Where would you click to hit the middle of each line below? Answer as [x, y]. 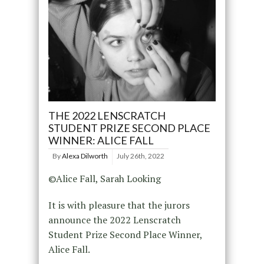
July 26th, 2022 [140, 156]
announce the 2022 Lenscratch [114, 220]
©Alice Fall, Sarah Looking [104, 179]
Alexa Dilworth [85, 156]
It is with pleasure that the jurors [119, 205]
